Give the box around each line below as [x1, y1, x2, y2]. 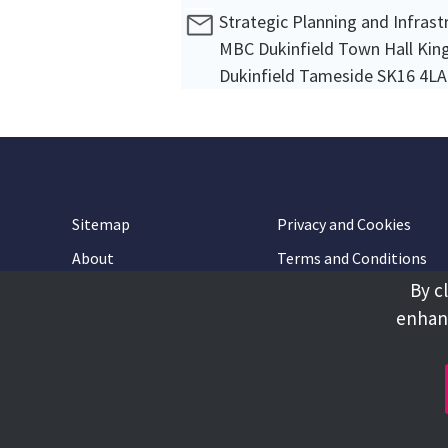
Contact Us [277, 282, 353, 302]
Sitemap [72, 214, 130, 234]
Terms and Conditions [277, 248, 427, 268]
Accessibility [72, 282, 157, 302]
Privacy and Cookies [277, 214, 411, 234]
